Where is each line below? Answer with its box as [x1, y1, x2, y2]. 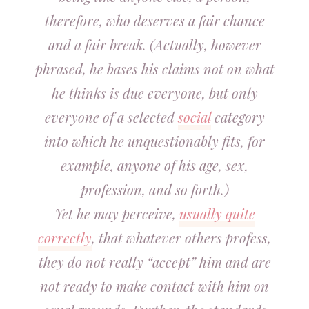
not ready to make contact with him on [40, 277, 269, 295]
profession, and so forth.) [80, 180, 229, 199]
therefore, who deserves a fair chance [44, 11, 265, 30]
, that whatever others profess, [92, 228, 271, 247]
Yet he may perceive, [54, 204, 179, 223]
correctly [38, 228, 92, 247]
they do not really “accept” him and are [38, 252, 271, 271]
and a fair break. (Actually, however [48, 35, 261, 54]
